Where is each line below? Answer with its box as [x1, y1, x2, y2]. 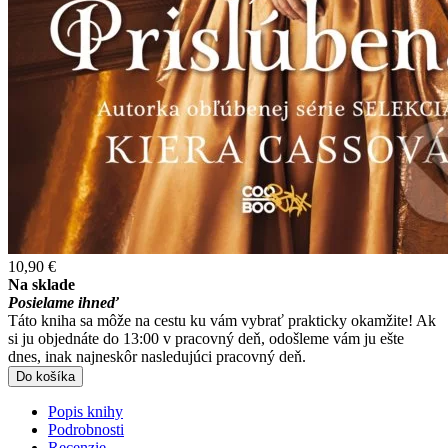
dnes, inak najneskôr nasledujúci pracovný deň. [8, 348, 306, 366]
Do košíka [16, 369, 75, 385]
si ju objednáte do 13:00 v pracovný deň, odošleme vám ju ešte [8, 330, 404, 348]
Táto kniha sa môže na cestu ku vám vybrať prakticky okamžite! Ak [8, 312, 436, 330]
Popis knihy [48, 403, 123, 421]
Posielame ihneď [8, 294, 119, 312]
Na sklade [8, 276, 75, 294]
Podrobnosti [48, 421, 124, 439]
